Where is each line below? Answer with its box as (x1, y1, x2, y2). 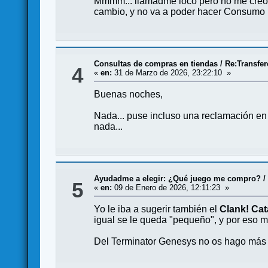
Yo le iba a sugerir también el (94, 204, 220, 214)
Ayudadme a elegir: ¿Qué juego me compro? (94, 174, 261, 183)
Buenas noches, (94, 89, 163, 99)
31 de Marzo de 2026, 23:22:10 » (112, 68, 232, 77)
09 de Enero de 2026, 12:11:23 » (112, 183, 230, 192)
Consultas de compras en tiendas (94, 59, 218, 68)
